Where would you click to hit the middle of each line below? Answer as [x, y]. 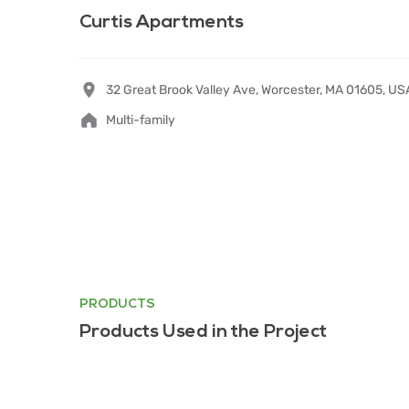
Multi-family [141, 120]
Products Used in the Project [203, 331]
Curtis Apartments [162, 22]
